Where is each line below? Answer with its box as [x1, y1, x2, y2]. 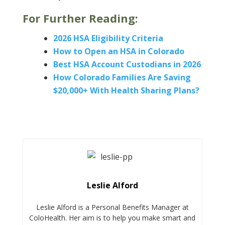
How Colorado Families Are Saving [53, 72, 191, 83]
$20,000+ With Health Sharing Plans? [53, 85, 199, 96]
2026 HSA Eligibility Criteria [53, 33, 163, 44]
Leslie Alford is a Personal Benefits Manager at [36, 202, 189, 212]
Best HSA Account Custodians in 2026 [53, 59, 201, 70]
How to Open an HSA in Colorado [53, 46, 184, 57]
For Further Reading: [22, 11, 138, 26]
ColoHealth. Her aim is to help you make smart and [29, 212, 196, 222]
